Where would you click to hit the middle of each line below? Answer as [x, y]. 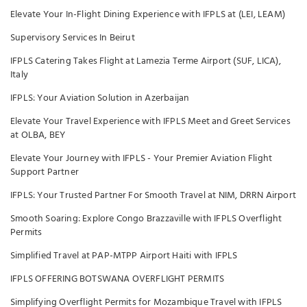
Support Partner [45, 172]
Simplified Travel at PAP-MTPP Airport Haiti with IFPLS [124, 256]
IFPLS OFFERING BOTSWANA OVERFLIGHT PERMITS [118, 279]
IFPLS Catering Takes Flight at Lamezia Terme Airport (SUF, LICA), [146, 61]
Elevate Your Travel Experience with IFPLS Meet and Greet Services [150, 121]
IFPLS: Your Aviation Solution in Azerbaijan [100, 98]
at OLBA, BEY [38, 135]
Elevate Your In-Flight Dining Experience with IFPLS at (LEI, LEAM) [148, 14]
